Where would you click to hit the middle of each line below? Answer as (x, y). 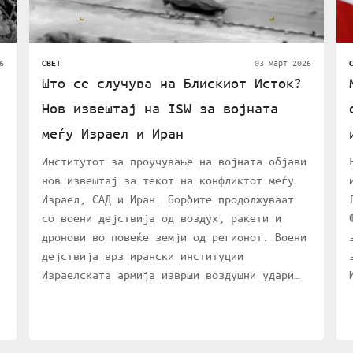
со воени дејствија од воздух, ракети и (162, 218)
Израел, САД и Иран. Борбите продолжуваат (168, 199)
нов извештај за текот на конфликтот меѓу (168, 180)
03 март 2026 (282, 63)
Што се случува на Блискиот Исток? (172, 83)
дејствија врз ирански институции (143, 256)
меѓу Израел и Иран (113, 134)
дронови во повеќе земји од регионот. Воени (175, 237)
